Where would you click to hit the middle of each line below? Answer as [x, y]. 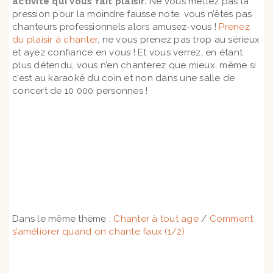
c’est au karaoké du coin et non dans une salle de [124, 78]
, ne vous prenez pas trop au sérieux [179, 40]
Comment [231, 219]
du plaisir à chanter [55, 40]
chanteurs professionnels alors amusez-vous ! [116, 27]
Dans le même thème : [63, 219]
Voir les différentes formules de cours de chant [136, 157]
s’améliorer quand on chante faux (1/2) [99, 232]
